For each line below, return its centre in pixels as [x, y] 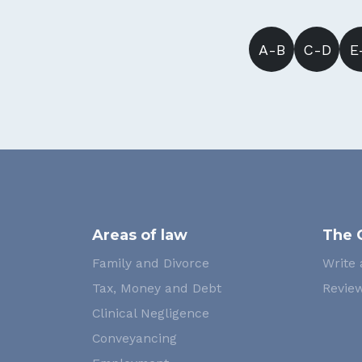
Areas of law [140, 235]
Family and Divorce [151, 263]
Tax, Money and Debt [157, 288]
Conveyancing [135, 338]
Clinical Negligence [151, 313]
